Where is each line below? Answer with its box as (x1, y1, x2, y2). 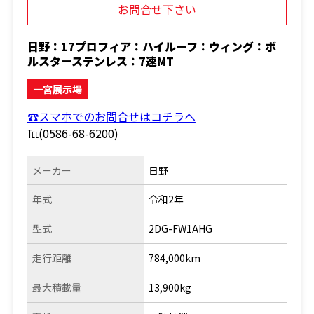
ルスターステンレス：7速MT (27, 52, 174, 69)
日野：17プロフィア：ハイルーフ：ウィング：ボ (27, 37, 276, 55)
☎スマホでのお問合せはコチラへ (27, 107, 196, 125)
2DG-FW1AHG (149, 221, 213, 235)
